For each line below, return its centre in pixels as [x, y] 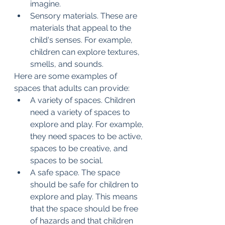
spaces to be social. [67, 160]
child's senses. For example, [82, 40]
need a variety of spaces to [81, 112]
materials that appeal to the [82, 28]
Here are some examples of [67, 76]
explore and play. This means [85, 197]
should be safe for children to [85, 185]
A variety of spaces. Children [84, 100]
